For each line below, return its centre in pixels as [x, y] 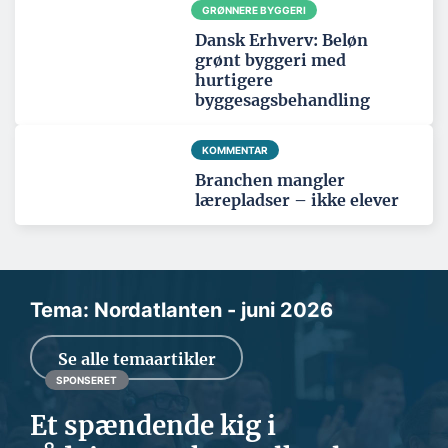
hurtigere [234, 80]
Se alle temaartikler [136, 358]
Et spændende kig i [153, 426]
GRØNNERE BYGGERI [253, 10]
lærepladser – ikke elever [297, 200]
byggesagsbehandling [282, 100]
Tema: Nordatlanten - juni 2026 [181, 310]
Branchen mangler [270, 180]
